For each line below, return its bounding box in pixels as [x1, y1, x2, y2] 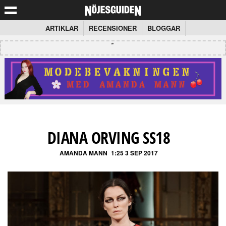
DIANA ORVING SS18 [47, 126, 171, 148]
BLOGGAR [147, 23, 180, 33]
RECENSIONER [89, 23, 137, 33]
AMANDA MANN [60, 148, 108, 157]
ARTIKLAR [45, 23, 78, 33]
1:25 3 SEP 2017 [111, 148, 158, 157]
